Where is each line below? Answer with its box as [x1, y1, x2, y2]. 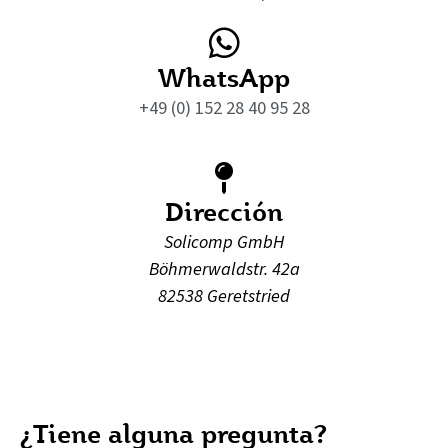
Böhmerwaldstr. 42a [148, 255, 300, 282]
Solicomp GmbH [164, 228, 284, 255]
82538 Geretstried [158, 282, 290, 309]
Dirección [165, 194, 283, 227]
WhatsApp [158, 60, 290, 93]
